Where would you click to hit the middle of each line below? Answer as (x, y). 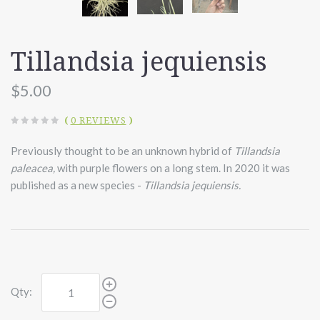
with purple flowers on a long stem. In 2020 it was (174, 167)
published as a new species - (77, 185)
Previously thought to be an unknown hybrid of (122, 150)
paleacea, (34, 167)
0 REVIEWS (98, 120)
